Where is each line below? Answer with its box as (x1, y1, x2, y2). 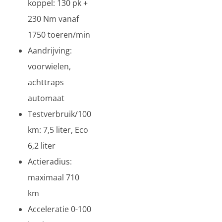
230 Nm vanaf (28, 13, 79, 24)
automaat (28, 93, 64, 104)
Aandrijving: (28, 45, 72, 56)
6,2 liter (28, 140, 55, 151)
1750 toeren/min (28, 29, 90, 40)
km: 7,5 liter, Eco (28, 124, 88, 135)
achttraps (28, 77, 64, 88)
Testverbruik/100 (28, 109, 91, 119)
